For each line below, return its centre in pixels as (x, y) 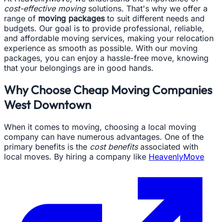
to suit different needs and (155, 18)
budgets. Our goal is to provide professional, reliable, (104, 28)
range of (21, 18)
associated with (168, 147)
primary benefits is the (47, 147)
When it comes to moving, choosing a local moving (100, 127)
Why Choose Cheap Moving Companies (108, 90)
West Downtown (48, 105)
